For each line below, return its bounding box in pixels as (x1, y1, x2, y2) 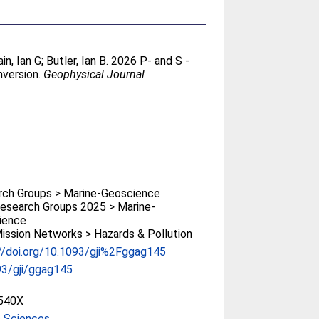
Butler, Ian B (46, 54, 107, 68)
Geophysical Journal (43, 68, 145, 81)
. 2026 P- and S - (106, 54, 190, 68)
